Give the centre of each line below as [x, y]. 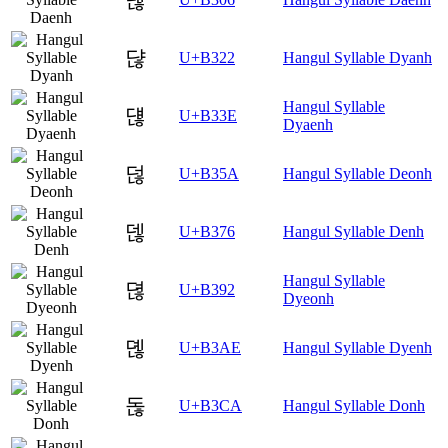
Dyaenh [308, 125]
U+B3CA [210, 406]
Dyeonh [308, 299]
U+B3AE [210, 348]
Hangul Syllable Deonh [357, 174]
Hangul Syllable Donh [354, 406]
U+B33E [208, 116]
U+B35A [209, 174]
